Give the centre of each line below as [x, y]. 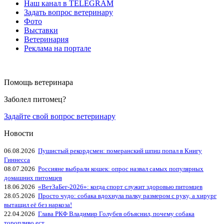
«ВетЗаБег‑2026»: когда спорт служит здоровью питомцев [120, 186]
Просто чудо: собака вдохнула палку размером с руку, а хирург [127, 195]
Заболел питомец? [35, 99]
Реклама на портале [57, 48]
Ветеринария [46, 39]
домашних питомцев [33, 177]
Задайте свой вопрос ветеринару [60, 116]
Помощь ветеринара [38, 82]
